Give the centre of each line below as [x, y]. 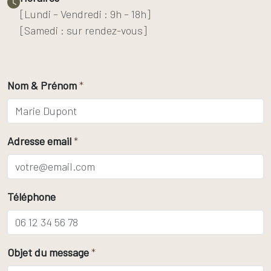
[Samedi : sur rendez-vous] [83, 30]
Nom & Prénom [42, 85]
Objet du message [48, 252]
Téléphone [31, 197]
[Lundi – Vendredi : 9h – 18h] [85, 14]
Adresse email [39, 141]
